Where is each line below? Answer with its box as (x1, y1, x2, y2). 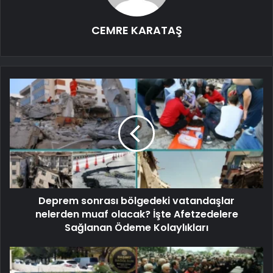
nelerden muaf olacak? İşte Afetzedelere (35, 207, 238, 221)
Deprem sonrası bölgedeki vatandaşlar (38, 193, 235, 208)
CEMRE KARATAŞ (91, 22, 182, 38)
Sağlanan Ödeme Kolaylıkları (65, 220, 208, 235)
